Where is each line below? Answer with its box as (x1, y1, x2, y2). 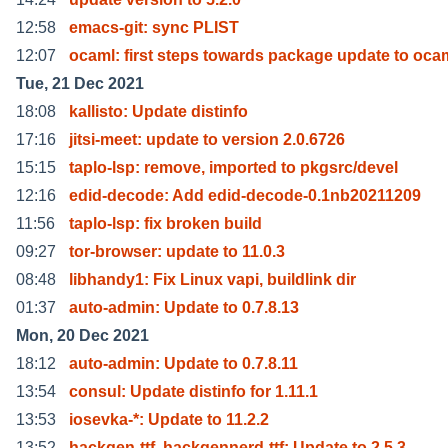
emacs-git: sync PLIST (69, 18, 239, 36)
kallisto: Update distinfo (69, 102, 248, 120)
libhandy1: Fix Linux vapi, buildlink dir (69, 270, 356, 288)
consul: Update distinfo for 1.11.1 (69, 382, 318, 400)
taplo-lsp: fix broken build (69, 214, 262, 232)
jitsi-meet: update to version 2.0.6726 (69, 130, 345, 148)
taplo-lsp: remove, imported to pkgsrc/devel (69, 158, 398, 176)
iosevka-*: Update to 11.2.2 (69, 410, 269, 428)
